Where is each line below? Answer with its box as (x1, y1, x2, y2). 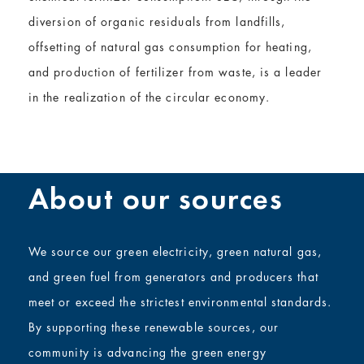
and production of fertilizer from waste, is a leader (28, 63, 323, 80)
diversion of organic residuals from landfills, (28, 13, 286, 29)
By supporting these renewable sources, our (28, 319, 279, 336)
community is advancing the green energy (28, 344, 266, 361)
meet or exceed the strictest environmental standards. (28, 294, 332, 310)
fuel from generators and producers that (89, 269, 318, 285)
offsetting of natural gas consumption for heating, (28, 38, 312, 54)
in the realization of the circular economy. (28, 89, 271, 105)
